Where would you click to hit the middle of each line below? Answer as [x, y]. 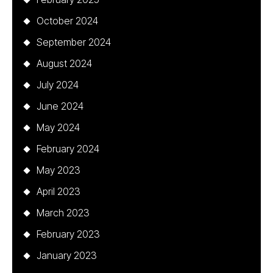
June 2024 [60, 106]
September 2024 [74, 42]
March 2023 [63, 213]
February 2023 [68, 234]
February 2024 [68, 149]
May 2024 [58, 127]
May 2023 [58, 170]
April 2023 [58, 191]
